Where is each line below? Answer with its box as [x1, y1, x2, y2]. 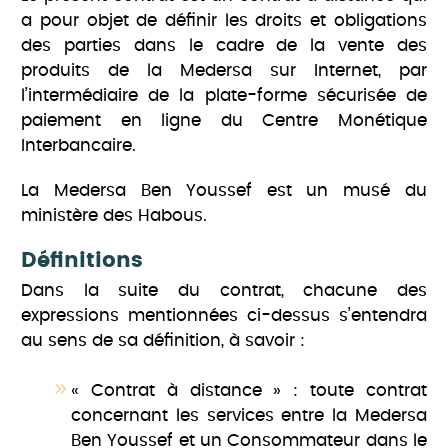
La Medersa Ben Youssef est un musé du [21, 182, 427, 200]
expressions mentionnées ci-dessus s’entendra [21, 307, 427, 325]
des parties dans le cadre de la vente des [21, 37, 427, 55]
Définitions [21, 250, 144, 272]
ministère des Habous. [21, 207, 208, 225]
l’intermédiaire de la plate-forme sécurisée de [21, 87, 427, 105]
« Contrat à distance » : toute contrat [71, 382, 427, 400]
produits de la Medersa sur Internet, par [21, 62, 427, 80]
